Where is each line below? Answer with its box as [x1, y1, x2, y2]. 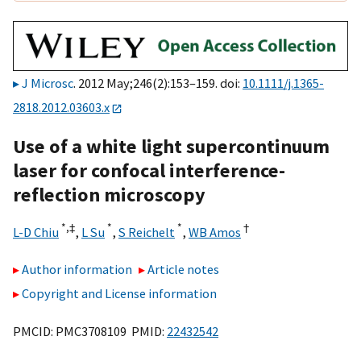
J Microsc [22, 75, 73, 92]
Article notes [147, 261, 220, 278]
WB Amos [189, 223, 241, 240]
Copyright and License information [22, 285, 217, 302]
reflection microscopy [13, 181, 205, 207]
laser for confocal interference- [13, 157, 285, 183]
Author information [22, 261, 132, 278]
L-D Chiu [13, 223, 59, 240]
